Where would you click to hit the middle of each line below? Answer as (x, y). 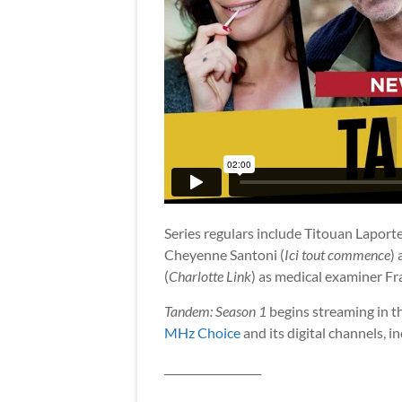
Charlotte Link (210, 276)
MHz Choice (202, 333)
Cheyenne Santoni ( (224, 255)
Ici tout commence (337, 255)
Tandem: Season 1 (215, 311)
